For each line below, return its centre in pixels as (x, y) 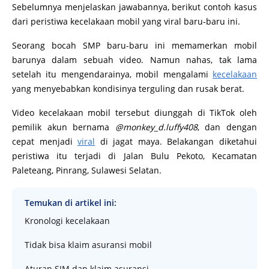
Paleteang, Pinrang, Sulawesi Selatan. (88, 170)
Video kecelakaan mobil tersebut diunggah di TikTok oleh (134, 112)
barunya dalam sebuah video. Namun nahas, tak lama (134, 59)
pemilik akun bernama (64, 127)
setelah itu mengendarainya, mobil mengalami (112, 74)
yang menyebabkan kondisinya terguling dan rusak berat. (129, 88)
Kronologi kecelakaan (67, 220)
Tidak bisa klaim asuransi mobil (88, 244)
